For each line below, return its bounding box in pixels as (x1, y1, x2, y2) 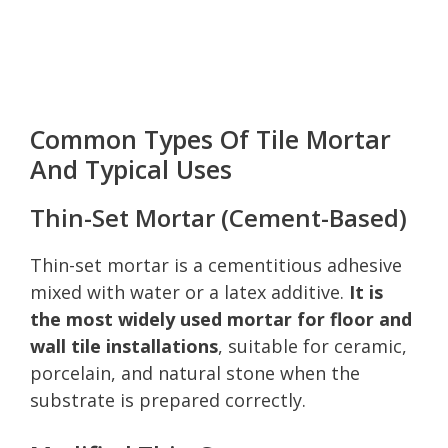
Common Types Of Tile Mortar (30, 121, 391, 156)
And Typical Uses (30, 151, 232, 186)
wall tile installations (30, 333, 218, 358)
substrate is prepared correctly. (30, 387, 306, 412)
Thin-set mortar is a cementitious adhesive (30, 252, 402, 277)
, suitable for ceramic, (218, 333, 407, 358)
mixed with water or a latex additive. (30, 279, 349, 304)
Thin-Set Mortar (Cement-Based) (30, 200, 407, 234)
